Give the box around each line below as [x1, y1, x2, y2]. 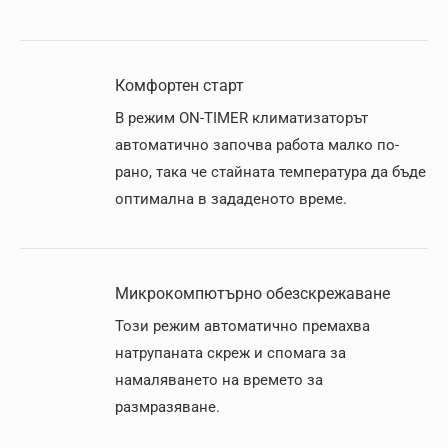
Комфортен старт [115, 76, 244, 95]
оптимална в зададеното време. [115, 190, 347, 208]
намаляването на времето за [115, 371, 323, 389]
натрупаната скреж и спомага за [115, 344, 346, 362]
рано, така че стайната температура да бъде [115, 163, 426, 181]
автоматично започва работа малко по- [115, 136, 399, 154]
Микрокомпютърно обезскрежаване [115, 284, 390, 303]
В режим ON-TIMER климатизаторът [115, 109, 368, 127]
